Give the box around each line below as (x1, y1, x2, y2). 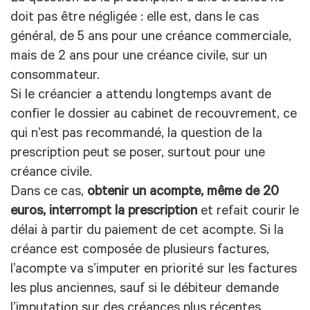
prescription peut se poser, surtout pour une (10, 146, 265, 162)
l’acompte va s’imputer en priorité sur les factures (10, 262, 297, 278)
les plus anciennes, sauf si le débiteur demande (10, 282, 279, 298)
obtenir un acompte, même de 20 (87, 185, 279, 201)
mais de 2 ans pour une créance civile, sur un (10, 49, 267, 65)
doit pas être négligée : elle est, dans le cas (10, 10, 259, 26)
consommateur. (10, 69, 100, 84)
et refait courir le (197, 204, 299, 220)
